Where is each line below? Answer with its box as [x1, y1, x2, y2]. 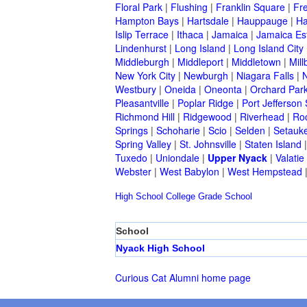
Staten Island [245, 137, 302, 151]
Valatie [275, 151, 304, 165]
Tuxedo [115, 151, 147, 165]
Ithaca [177, 27, 204, 42]
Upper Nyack [208, 151, 267, 165]
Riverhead [240, 110, 284, 124]
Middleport [177, 55, 223, 69]
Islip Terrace [115, 27, 169, 42]
